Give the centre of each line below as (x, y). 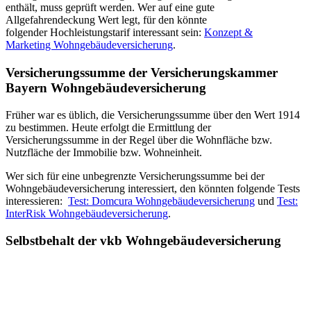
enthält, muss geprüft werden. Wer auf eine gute (110, 8)
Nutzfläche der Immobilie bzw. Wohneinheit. (104, 152)
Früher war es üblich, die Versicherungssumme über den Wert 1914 (153, 115)
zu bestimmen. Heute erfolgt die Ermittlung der (108, 127)
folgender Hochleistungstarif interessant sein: (105, 33)
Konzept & (228, 33)
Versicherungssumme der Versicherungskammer (142, 73)
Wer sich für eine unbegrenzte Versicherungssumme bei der (135, 176)
